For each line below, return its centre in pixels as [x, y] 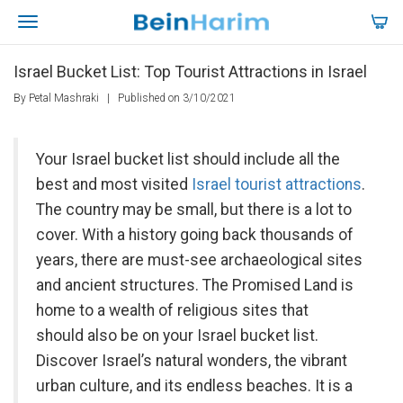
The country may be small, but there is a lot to [194, 210]
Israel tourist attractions [275, 184]
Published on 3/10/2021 [175, 98]
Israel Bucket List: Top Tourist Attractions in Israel [190, 72]
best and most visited [112, 184]
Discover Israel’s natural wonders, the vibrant [192, 361]
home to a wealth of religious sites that [172, 310]
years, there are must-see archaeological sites [199, 260]
